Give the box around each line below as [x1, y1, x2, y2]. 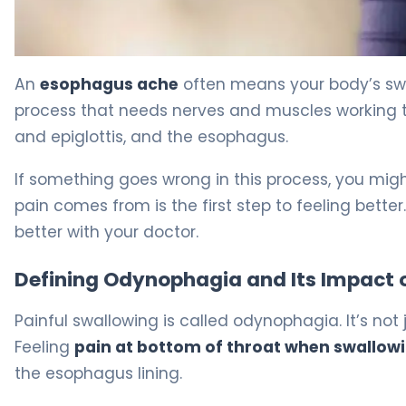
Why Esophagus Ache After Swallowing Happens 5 [14, 54, 370, 76]
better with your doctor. [14, 220, 198, 243]
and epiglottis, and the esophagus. [14, 125, 288, 148]
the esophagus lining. [14, 362, 182, 385]
